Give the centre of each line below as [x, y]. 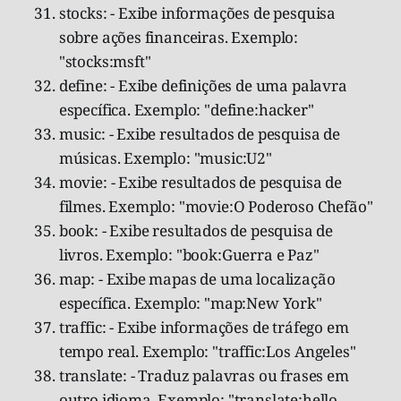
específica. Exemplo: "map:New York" [190, 303]
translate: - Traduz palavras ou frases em [204, 375]
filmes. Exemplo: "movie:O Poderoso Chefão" [216, 206]
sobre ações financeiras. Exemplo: [179, 37]
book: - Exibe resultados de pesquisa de [196, 230]
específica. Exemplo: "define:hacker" [186, 109]
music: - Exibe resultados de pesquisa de [199, 133]
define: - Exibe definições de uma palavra [203, 85]
